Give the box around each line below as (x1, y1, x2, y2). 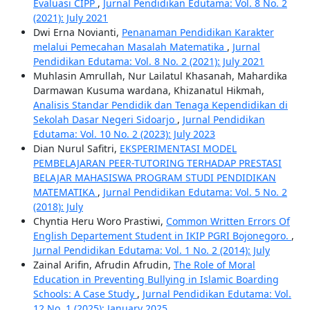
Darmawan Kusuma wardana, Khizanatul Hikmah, (33, 84, 264, 98)
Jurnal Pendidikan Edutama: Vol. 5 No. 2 (102, 185, 287, 199)
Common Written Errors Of (165, 215, 290, 228)
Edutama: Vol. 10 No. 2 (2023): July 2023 (33, 127, 215, 141)
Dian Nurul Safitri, (33, 142, 120, 156)
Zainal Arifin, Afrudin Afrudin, (33, 258, 174, 272)
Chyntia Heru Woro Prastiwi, (33, 215, 166, 228)
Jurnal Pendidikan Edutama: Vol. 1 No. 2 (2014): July (33, 244, 270, 257)
